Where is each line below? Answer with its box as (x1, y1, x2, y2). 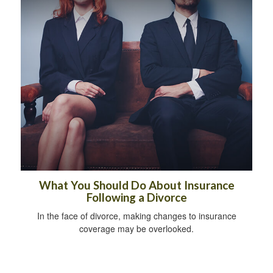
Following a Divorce (86, 190, 187, 204)
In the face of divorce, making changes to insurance (37, 209, 236, 222)
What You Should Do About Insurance (38, 178, 235, 192)
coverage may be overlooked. (79, 222, 194, 235)
